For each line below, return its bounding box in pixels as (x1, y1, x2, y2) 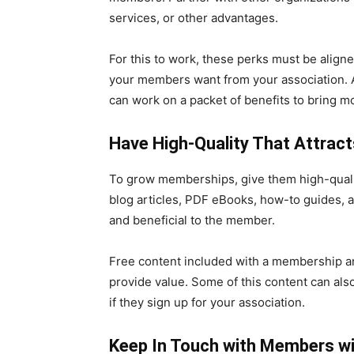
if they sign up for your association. (109, 294, 305, 310)
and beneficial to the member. (109, 212, 275, 228)
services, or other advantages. (109, 9, 278, 25)
